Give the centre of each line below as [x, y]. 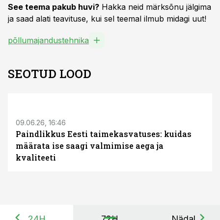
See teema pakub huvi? [54, 7]
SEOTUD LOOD [50, 74]
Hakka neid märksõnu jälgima [155, 7]
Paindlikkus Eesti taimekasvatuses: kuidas [104, 134]
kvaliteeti [36, 157]
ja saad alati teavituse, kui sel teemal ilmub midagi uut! [107, 19]
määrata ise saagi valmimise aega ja [90, 146]
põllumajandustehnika [48, 40]
